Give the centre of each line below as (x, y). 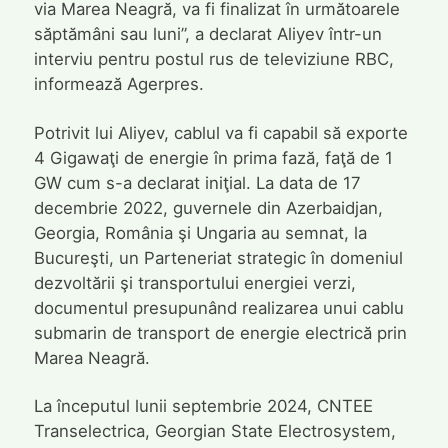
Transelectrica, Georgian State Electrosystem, (214, 431)
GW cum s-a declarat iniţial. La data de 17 (197, 182)
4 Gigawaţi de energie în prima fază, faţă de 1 (213, 157)
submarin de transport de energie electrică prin (220, 332)
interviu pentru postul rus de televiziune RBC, (213, 59)
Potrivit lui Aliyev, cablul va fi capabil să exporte (220, 132)
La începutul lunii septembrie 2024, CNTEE (203, 406)
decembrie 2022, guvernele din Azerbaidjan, (208, 207)
